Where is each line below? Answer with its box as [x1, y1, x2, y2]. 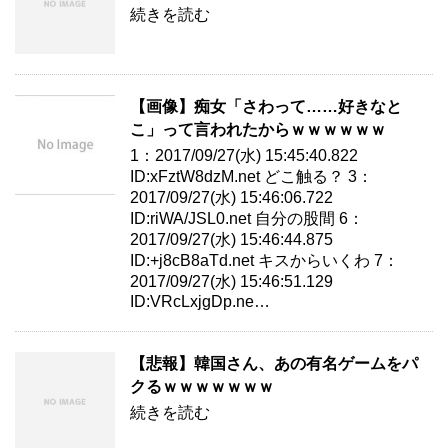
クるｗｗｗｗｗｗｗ [130, 378, 274, 396]
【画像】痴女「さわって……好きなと [130, 98, 402, 116]
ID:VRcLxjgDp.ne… [130, 293, 270, 311]
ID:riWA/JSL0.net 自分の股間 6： [130, 210, 364, 228]
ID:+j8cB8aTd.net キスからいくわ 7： [130, 252, 399, 270]
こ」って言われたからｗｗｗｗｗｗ [130, 121, 386, 139]
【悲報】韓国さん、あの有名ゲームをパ [130, 355, 418, 373]
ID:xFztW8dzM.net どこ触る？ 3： [130, 168, 373, 186]
